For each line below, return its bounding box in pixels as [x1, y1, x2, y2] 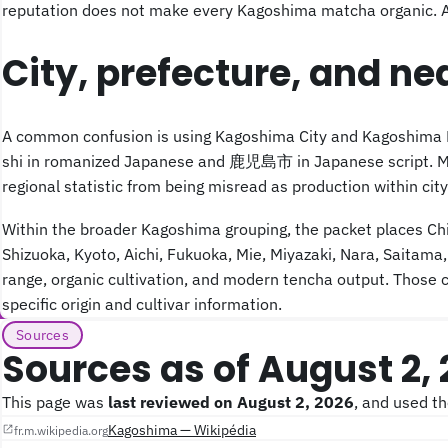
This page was [2, 390, 108, 413]
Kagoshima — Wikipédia [108, 420, 256, 439]
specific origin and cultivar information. [2, 292, 282, 315]
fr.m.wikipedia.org [14, 422, 108, 438]
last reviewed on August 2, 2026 [108, 390, 354, 413]
